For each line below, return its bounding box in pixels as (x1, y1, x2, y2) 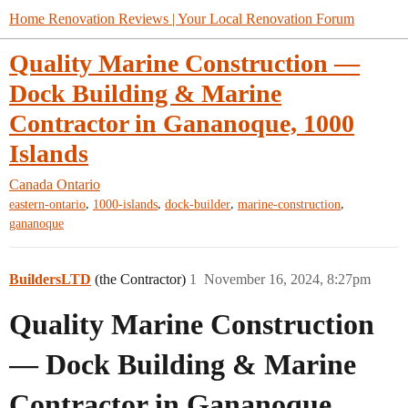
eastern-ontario (9, 198, 86, 212)
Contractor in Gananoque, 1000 (9, 109, 354, 138)
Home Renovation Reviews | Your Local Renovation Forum (9, 11, 354, 26)
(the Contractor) (95, 270, 189, 287)
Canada (9, 177, 53, 192)
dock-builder (165, 198, 230, 212)
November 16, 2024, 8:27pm (204, 270, 371, 287)
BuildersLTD (9, 270, 91, 287)
